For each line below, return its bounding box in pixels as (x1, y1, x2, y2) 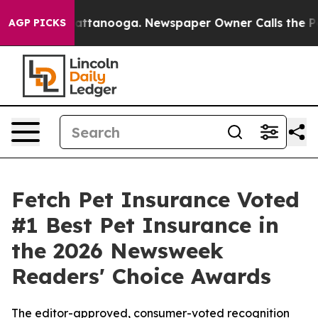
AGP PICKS (9, 16, 66, 29)
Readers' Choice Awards (11, 263, 271, 290)
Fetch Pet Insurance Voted (11, 186, 300, 213)
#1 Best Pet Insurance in (11, 212, 279, 238)
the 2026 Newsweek (11, 237, 224, 264)
